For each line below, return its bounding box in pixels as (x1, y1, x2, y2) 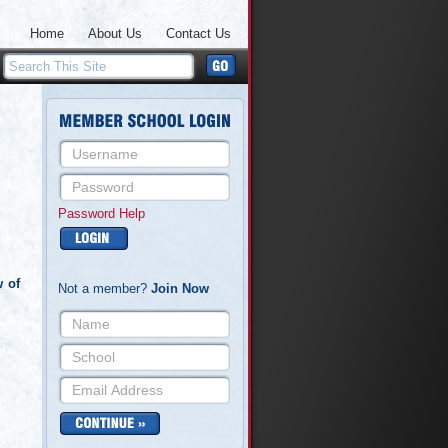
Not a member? (58, 281, 151, 296)
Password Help (58, 206, 145, 221)
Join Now (151, 281, 209, 296)
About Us (88, 26, 142, 41)
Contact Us (166, 26, 231, 41)
